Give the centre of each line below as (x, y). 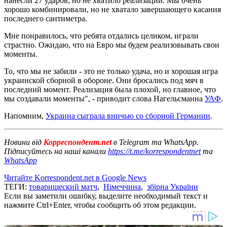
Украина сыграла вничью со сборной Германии (128, 116)
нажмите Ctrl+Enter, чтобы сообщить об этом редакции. (100, 205)
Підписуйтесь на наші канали (56, 151)
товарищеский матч (63, 186)
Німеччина (122, 186)
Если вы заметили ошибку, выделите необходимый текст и (106, 196)
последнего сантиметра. (46, 18)
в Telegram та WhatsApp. (156, 142)
